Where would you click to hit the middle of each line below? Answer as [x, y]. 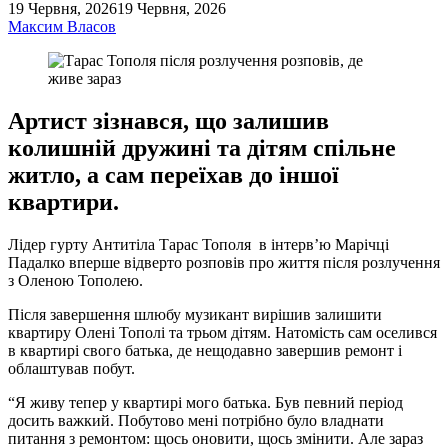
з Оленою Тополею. [77, 281]
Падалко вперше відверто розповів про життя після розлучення [224, 263]
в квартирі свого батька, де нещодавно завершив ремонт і [205, 351]
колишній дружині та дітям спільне [202, 148]
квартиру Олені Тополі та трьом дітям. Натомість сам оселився [222, 333]
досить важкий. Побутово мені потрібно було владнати [196, 421]
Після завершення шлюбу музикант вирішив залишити [195, 315]
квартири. [63, 202]
